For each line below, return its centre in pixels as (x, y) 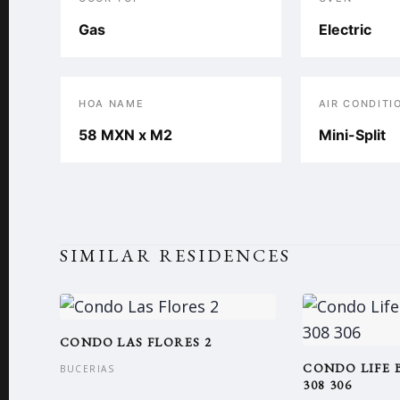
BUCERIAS (87, 369)
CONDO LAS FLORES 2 (136, 342)
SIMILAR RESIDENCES (175, 255)
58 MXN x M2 (125, 135)
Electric (345, 29)
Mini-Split (352, 135)
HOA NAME (112, 104)
